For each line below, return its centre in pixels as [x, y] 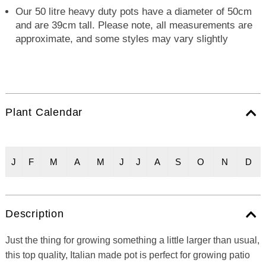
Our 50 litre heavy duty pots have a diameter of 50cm [134, 12]
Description [34, 214]
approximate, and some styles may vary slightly [122, 39]
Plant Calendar [44, 113]
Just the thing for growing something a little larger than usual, [132, 240]
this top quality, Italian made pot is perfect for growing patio [127, 255]
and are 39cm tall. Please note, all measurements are [134, 26]
